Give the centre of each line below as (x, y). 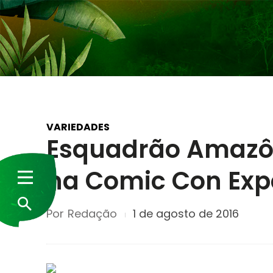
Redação (92, 213)
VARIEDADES (78, 127)
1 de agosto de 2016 (186, 214)
